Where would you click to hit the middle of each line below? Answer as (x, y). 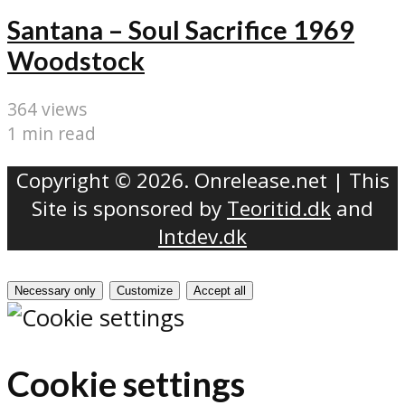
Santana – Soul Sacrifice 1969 (181, 29)
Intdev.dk (202, 236)
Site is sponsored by (129, 208)
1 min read (52, 134)
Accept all (220, 291)
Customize (145, 291)
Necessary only (55, 291)
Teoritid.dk (279, 208)
